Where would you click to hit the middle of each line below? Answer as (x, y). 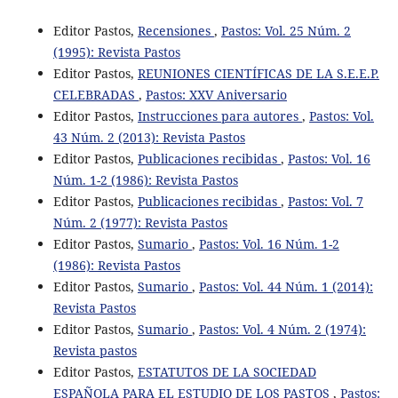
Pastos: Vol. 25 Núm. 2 (286, 31)
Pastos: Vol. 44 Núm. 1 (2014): (286, 287)
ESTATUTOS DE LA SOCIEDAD (227, 372)
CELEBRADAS (96, 95)
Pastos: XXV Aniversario (216, 95)
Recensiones (175, 31)
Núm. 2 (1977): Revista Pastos (140, 223)
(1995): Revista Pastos (116, 52)
